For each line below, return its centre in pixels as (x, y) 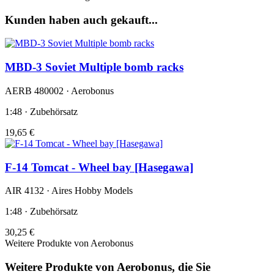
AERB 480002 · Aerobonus (59, 91)
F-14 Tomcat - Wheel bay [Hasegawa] (99, 167)
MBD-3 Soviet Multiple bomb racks (94, 67)
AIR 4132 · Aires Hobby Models (69, 191)
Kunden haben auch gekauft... (81, 20)
